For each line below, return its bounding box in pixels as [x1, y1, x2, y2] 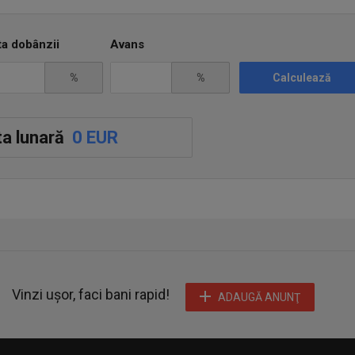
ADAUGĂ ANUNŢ [218, 291, 300, 303]
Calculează [272, 71, 331, 84]
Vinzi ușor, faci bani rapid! [12, 286, 170, 303]
